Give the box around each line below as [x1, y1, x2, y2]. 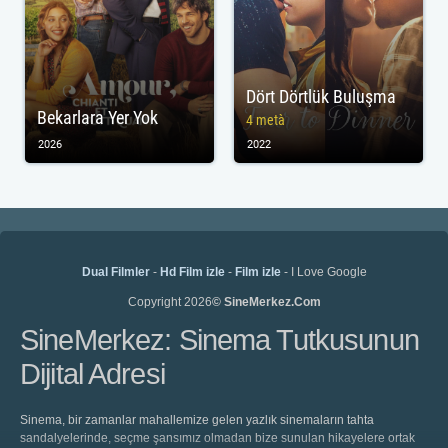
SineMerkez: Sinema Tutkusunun [20, 324, 419, 357]
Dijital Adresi [20, 358, 165, 391]
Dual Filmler [81, 265, 150, 280]
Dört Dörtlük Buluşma [246, 86, 396, 108]
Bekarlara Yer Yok [37, 107, 158, 129]
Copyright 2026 [127, 295, 212, 310]
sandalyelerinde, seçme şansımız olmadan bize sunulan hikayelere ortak [20, 431, 415, 446]
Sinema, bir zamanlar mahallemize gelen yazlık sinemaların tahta [20, 413, 374, 428]
